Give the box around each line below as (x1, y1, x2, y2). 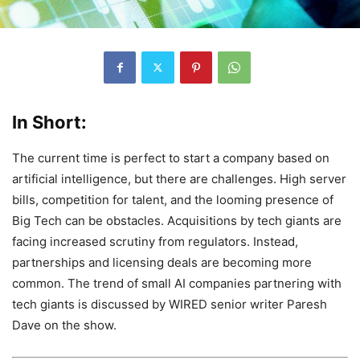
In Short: (12, 111, 87, 133)
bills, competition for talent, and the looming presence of (12, 191, 333, 207)
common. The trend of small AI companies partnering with (12, 275, 342, 291)
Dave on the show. (12, 317, 117, 333)
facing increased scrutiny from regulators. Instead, (12, 233, 298, 249)
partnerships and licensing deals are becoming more (12, 254, 312, 270)
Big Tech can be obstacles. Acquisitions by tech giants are (12, 212, 342, 228)
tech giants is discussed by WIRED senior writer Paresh (12, 296, 327, 312)
